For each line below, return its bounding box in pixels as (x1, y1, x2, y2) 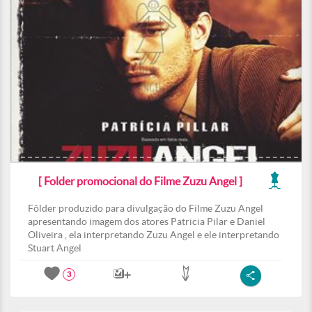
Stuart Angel (28, 242, 81, 253)
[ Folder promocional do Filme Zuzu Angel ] (38, 175, 242, 187)
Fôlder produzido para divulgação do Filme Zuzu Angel (28, 203, 263, 214)
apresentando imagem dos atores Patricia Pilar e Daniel (28, 216, 265, 227)
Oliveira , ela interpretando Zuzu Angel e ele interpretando (28, 229, 279, 240)
